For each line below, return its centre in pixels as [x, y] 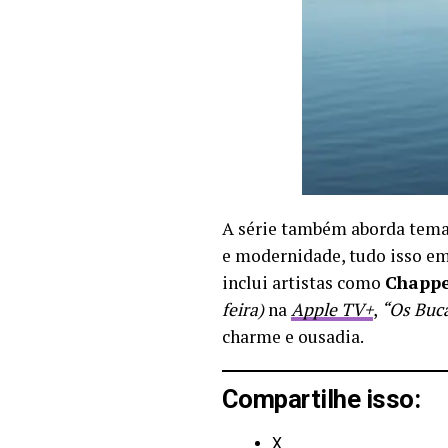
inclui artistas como [303, 282]
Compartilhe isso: [321, 399]
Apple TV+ [332, 309]
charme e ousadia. [293, 336]
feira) [245, 309]
